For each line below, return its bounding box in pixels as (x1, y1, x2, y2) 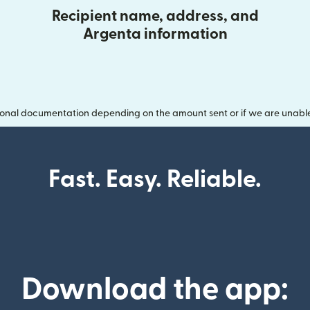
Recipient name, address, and (51, 8, 259, 24)
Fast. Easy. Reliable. (48, 167, 262, 192)
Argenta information (82, 26, 228, 42)
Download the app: (21, 275, 289, 305)
